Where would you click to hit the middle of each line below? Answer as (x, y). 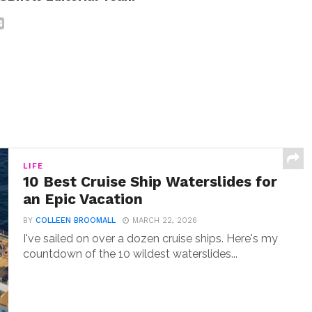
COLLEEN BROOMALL (76, 220)
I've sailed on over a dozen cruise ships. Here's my (151, 239)
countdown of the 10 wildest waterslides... (131, 254)
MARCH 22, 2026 (165, 220)
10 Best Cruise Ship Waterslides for (150, 182)
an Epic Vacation (83, 199)
